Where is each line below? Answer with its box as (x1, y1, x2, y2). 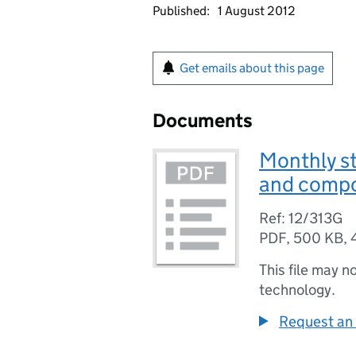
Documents (153, 109, 253, 132)
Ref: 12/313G (259, 209, 342, 227)
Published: (153, 3, 210, 18)
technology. (259, 281, 335, 299)
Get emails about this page (180, 60, 324, 75)
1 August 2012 (218, 3, 296, 18)
